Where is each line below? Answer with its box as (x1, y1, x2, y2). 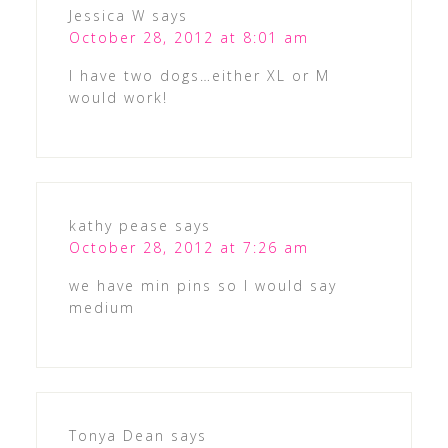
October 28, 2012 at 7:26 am (68, 237, 309, 257)
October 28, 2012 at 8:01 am (68, 27, 309, 47)
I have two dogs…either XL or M (68, 65, 330, 85)
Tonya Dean (68, 425, 165, 445)
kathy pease (68, 215, 169, 235)
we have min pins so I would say (68, 275, 337, 295)
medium (68, 297, 135, 317)
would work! (68, 87, 168, 107)
